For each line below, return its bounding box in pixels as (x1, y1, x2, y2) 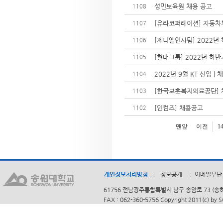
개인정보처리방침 (104, 170, 148, 178)
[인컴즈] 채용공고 (154, 104, 203, 111)
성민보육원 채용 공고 (154, 2, 212, 10)
